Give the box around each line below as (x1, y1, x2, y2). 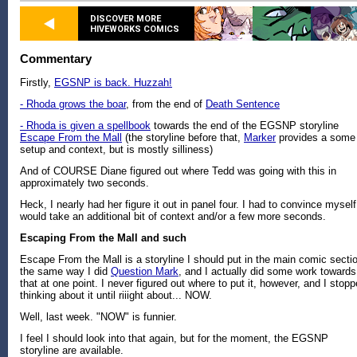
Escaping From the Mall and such (20, 232, 186, 245)
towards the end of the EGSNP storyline (151, 120, 339, 132)
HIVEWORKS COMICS (90, 23, 179, 34)
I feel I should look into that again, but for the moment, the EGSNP (20, 332, 328, 345)
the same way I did (20, 265, 111, 278)
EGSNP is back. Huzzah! (54, 76, 172, 89)
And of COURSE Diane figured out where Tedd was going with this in (20, 165, 336, 178)
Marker (244, 131, 276, 144)
